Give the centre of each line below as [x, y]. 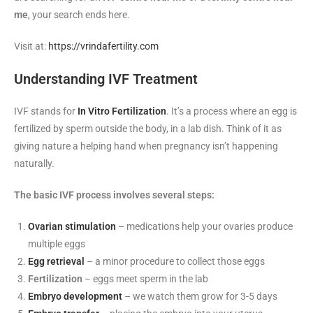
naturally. [34, 164]
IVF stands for [46, 111]
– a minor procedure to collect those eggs [175, 262]
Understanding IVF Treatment [106, 79]
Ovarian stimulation [72, 227]
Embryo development [75, 297]
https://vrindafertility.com [103, 46]
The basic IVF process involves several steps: [114, 195]
